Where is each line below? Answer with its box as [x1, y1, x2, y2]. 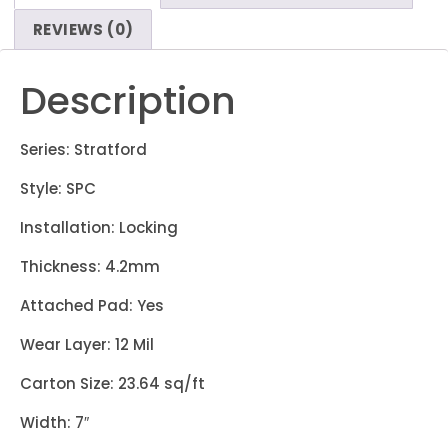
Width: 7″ [20, 411, 89, 433]
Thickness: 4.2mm [20, 255, 160, 277]
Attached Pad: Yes [20, 294, 164, 316]
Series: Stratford [20, 138, 147, 160]
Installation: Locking [20, 216, 178, 238]
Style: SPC [20, 177, 96, 199]
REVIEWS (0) [33, 18, 134, 40]
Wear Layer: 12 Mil [20, 333, 154, 355]
